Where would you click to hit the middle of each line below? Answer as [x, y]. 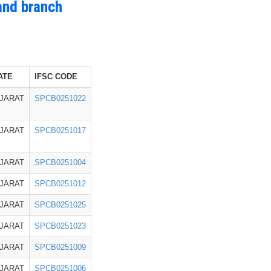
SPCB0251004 [60, 162]
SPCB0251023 [60, 226]
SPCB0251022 [60, 98]
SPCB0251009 [60, 247]
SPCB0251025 [60, 205]
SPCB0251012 [60, 184]
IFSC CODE [56, 77]
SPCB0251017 [60, 130]
